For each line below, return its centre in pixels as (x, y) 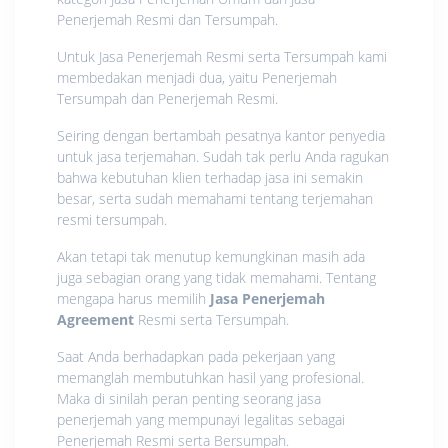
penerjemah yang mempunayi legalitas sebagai (201, 419)
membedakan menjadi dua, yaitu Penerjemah (197, 77)
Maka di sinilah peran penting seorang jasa (189, 398)
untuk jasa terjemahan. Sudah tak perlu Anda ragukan (223, 156)
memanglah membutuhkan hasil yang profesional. (210, 377)
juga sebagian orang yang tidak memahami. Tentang (216, 277)
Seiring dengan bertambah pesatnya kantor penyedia (221, 135)
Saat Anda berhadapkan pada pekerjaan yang (196, 356)
